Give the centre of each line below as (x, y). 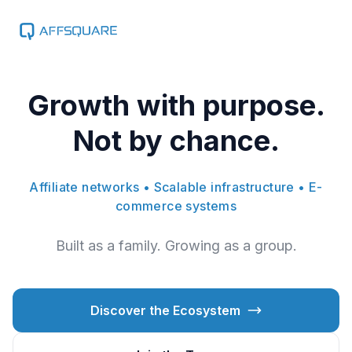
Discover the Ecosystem (165, 310)
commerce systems (176, 206)
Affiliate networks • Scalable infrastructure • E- (176, 187)
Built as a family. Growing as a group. (176, 246)
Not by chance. (176, 141)
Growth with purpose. (176, 105)
